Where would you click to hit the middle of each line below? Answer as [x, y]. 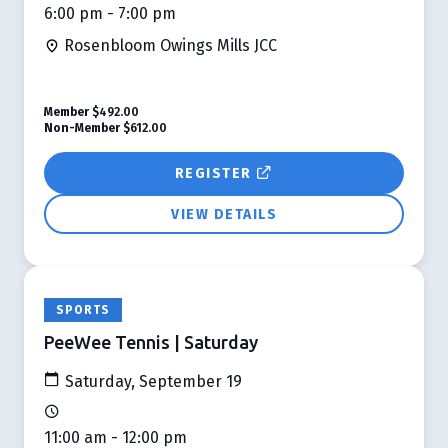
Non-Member [82, 127]
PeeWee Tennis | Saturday [151, 341]
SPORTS [83, 309]
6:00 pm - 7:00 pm [110, 13]
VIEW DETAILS [224, 214]
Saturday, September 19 [151, 381]
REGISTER [215, 173]
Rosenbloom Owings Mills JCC [168, 45]
